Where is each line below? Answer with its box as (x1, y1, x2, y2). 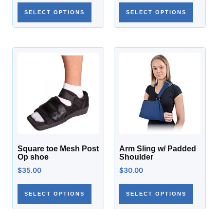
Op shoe (18, 152, 49, 161)
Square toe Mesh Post (18, 144, 99, 153)
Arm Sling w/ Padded (119, 144, 196, 153)
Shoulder (119, 152, 153, 161)
